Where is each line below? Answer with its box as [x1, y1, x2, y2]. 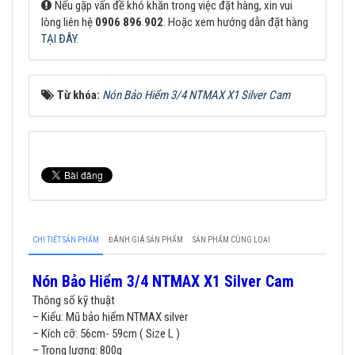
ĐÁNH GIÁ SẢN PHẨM [109, 235, 183, 244]
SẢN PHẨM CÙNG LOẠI [193, 235, 270, 244]
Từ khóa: [57, 87, 102, 102]
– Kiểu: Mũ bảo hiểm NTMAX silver [32, 309, 188, 324]
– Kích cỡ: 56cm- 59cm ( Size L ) [32, 326, 180, 341]
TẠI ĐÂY [41, 31, 76, 46]
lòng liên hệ [41, 14, 95, 29]
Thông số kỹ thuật [32, 292, 115, 307]
